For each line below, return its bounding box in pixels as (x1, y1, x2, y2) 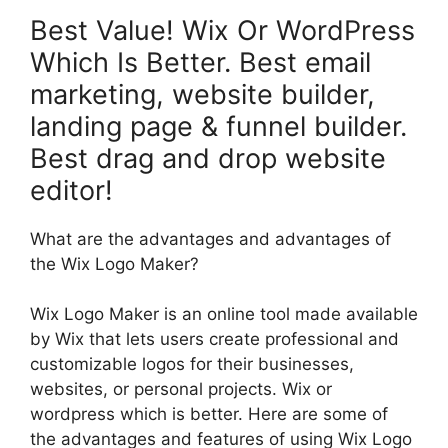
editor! (30, 173, 113, 207)
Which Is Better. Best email (30, 45, 371, 79)
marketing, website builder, (30, 77, 375, 111)
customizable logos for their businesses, (30, 354, 354, 374)
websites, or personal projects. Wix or (30, 379, 332, 399)
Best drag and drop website (30, 141, 386, 175)
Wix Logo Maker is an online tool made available (30, 304, 418, 324)
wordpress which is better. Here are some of (30, 404, 388, 424)
